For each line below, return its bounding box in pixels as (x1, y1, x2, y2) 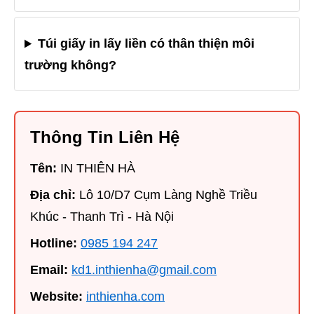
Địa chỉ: (30, 188, 76, 203)
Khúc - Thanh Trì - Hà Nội (30, 210, 174, 224)
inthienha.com (86, 289, 165, 304)
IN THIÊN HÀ (57, 161, 135, 176)
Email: (30, 263, 68, 278)
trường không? (25, 58, 116, 73)
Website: (30, 289, 83, 304)
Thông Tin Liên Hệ (30, 128, 179, 147)
